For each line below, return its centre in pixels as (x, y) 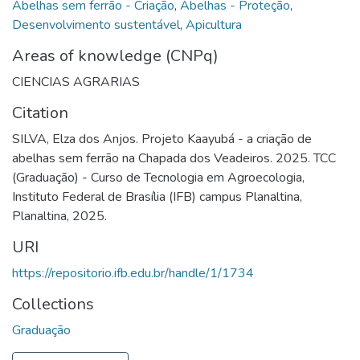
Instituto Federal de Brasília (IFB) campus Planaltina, (157, 196)
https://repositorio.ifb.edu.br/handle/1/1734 (133, 273)
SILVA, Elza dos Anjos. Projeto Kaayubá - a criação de (162, 139)
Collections (53, 304)
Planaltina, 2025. (59, 216)
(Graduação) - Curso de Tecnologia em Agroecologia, (158, 177)
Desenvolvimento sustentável (96, 25)
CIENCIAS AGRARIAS (76, 82)
